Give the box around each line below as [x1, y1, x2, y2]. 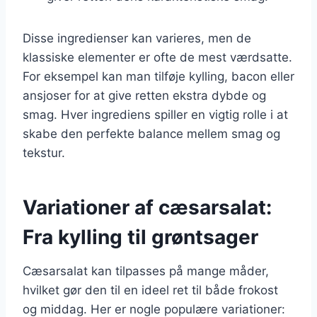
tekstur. [23, 145, 65, 160]
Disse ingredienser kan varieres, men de [23, 30, 251, 45]
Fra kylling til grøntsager [23, 224, 258, 249]
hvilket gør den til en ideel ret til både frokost [23, 282, 278, 297]
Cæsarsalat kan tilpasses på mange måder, [23, 263, 269, 278]
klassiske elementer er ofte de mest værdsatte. [23, 50, 292, 64]
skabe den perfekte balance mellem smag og [23, 126, 280, 141]
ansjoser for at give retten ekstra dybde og [23, 88, 266, 103]
